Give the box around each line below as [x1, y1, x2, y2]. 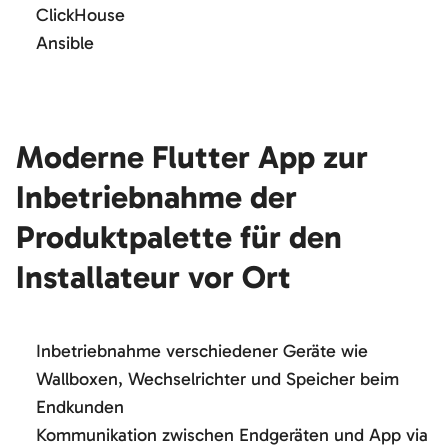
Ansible [36, 31, 94, 54]
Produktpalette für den [16, 217, 342, 256]
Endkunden [36, 395, 129, 418]
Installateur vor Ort [16, 257, 291, 296]
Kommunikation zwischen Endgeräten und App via [36, 423, 428, 446]
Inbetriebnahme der [16, 177, 297, 216]
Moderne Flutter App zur [16, 137, 368, 176]
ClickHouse [36, 3, 125, 26]
